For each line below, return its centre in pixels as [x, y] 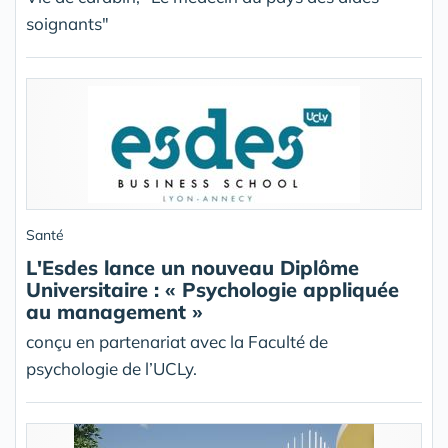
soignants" [67, 24]
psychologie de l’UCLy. [111, 369]
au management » [114, 312]
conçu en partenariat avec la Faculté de [177, 342]
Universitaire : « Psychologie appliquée [212, 290]
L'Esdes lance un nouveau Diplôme [192, 268]
